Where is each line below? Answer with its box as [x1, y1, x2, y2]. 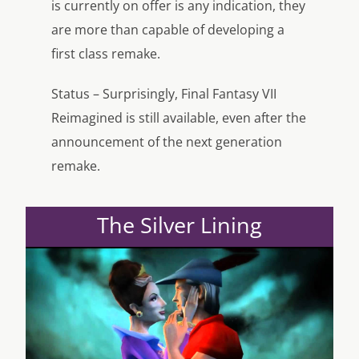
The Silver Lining [97, 209, 262, 240]
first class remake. [51, 44, 160, 63]
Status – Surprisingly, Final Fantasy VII [51, 84, 276, 103]
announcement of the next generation [51, 132, 282, 151]
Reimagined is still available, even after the [51, 108, 306, 127]
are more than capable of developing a [51, 20, 284, 38]
